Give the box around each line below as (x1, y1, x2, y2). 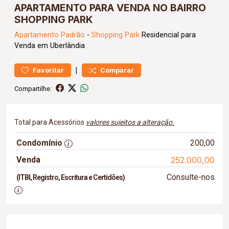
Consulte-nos (166, 172, 215, 182)
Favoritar (33, 66, 64, 74)
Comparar (100, 66, 134, 74)
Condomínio (16, 138, 62, 148)
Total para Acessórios (14, 118, 86, 126)
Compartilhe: (14, 84, 52, 93)
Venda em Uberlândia (14, 41, 85, 50)
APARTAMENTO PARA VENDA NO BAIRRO (14, 2, 206, 14)
